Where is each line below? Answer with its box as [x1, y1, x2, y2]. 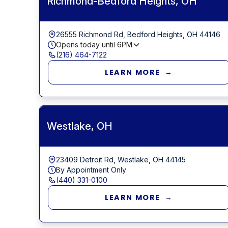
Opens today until [55, 40, 117, 49]
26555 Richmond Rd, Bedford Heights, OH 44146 [55, 30, 220, 39]
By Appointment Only [55, 165, 126, 174]
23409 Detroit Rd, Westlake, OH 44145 [55, 155, 186, 164]
